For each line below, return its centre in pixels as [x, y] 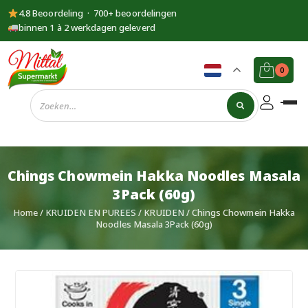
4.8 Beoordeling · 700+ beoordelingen [98, 13]
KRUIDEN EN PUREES [91, 212]
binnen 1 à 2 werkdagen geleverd [87, 27]
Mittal [25, 111]
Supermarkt [42, 96]
